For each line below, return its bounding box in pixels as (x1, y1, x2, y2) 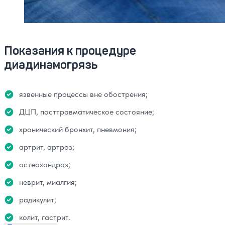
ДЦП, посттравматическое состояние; (19, 107, 154, 117)
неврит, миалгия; (19, 177, 77, 187)
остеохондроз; (19, 160, 70, 170)
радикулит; (19, 195, 56, 205)
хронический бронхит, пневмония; (19, 125, 137, 135)
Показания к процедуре (4, 43, 136, 58)
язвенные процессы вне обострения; (19, 89, 148, 99)
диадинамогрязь (4, 57, 97, 72)
